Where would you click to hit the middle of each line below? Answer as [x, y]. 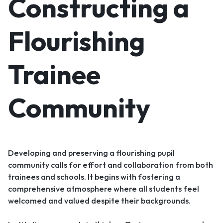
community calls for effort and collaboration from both [111, 165]
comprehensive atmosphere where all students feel [104, 188]
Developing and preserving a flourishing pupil [91, 153]
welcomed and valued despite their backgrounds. [99, 200]
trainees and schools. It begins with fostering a [94, 176]
